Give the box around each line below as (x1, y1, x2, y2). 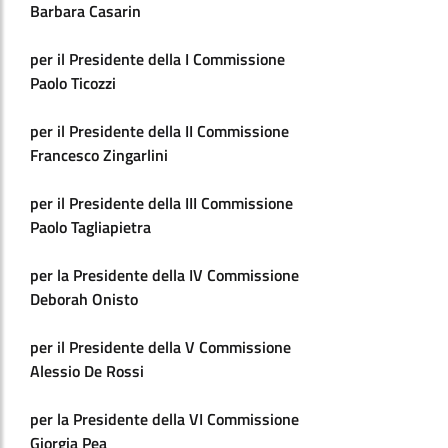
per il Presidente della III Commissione (30, 191, 293, 215)
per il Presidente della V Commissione (30, 335, 291, 359)
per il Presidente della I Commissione (30, 47, 285, 71)
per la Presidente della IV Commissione (30, 263, 299, 287)
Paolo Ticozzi (30, 71, 116, 95)
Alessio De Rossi (30, 359, 144, 383)
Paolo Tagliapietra (30, 215, 151, 239)
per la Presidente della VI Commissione (30, 407, 299, 431)
